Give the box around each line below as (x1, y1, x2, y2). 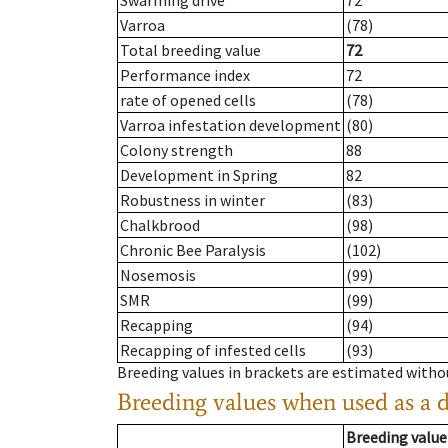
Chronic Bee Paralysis (120, 240, 266, 261)
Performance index (120, 65, 250, 86)
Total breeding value (120, 40, 261, 61)
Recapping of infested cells (120, 340, 306, 361)
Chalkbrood (120, 215, 200, 236)
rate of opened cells (120, 90, 256, 111)
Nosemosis (120, 265, 196, 286)
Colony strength (120, 140, 233, 161)
